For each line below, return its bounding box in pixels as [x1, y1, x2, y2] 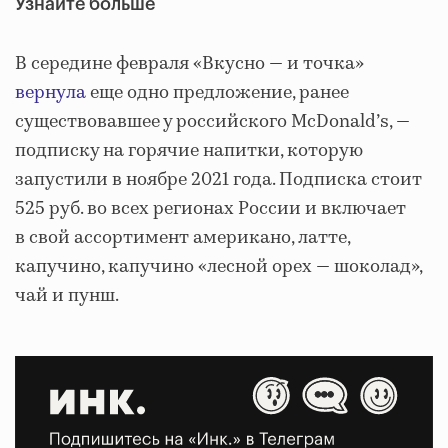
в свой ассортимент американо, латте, [15, 225, 350, 251]
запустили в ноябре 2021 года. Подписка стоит [15, 167, 422, 193]
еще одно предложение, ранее [86, 80, 349, 106]
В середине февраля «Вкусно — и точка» [15, 51, 364, 77]
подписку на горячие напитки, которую [15, 138, 363, 164]
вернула [15, 80, 86, 106]
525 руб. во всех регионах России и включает [15, 196, 406, 222]
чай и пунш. [15, 283, 119, 309]
